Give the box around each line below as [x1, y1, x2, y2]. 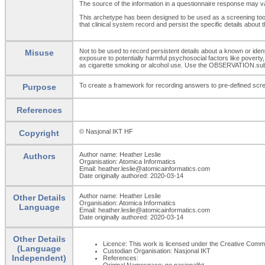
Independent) [12, 253, 66, 263]
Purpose [22, 82, 56, 92]
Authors [22, 151, 56, 161]
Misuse [24, 47, 54, 57]
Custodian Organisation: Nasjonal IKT [103, 247, 211, 254]
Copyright [19, 128, 59, 138]
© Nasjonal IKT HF [79, 127, 133, 135]
